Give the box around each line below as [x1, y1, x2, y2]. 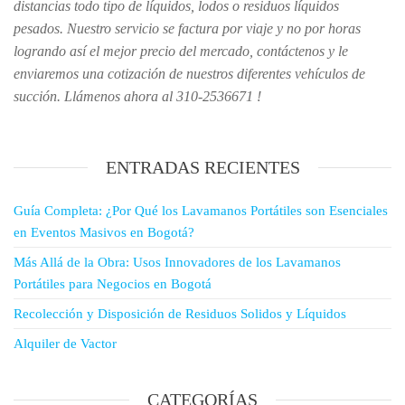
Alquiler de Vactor [14, 336, 117, 351]
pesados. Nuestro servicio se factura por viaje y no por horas [14, 21, 361, 36]
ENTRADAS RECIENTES [105, 157, 300, 177]
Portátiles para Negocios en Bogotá [14, 277, 212, 291]
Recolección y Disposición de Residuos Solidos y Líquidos [14, 306, 346, 321]
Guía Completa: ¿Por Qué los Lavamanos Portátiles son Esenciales [14, 203, 388, 218]
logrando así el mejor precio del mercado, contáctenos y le [14, 43, 348, 59]
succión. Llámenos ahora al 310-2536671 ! [14, 89, 261, 104]
